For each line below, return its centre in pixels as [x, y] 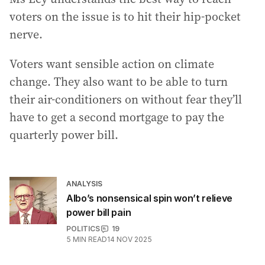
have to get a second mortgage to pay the [117, 117]
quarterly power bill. [64, 135]
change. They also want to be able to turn [119, 82]
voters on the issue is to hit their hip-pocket [125, 17]
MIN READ [90, 239]
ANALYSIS [84, 184]
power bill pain [99, 212]
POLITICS [83, 229]
